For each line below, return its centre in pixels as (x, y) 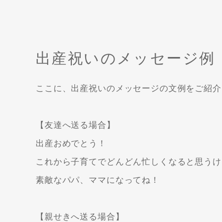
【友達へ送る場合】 (76, 125)
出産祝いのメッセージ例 (126, 58)
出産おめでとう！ (71, 144)
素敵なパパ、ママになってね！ (98, 180)
